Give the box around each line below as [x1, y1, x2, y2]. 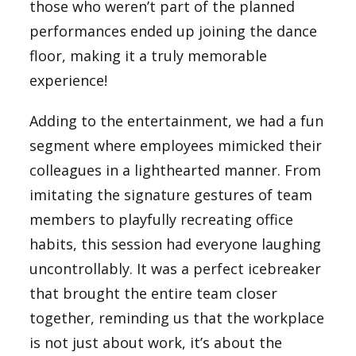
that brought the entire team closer [29, 284, 278, 304]
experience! [29, 71, 108, 91]
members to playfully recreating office [29, 210, 294, 230]
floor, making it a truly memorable [29, 46, 268, 66]
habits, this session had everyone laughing [29, 234, 322, 254]
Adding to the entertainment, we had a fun [29, 111, 324, 131]
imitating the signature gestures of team [29, 185, 313, 205]
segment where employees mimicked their [29, 136, 323, 156]
